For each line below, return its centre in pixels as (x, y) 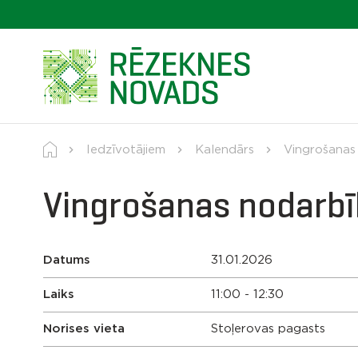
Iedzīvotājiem (125, 150)
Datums (67, 260)
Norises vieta (84, 329)
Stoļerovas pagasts (268, 329)
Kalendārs (224, 150)
